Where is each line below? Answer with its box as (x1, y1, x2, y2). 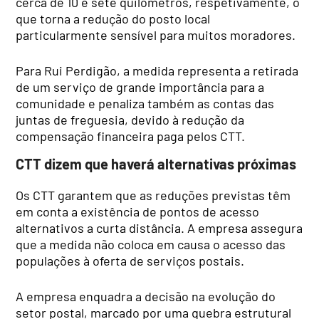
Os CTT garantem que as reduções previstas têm (16, 187, 291, 203)
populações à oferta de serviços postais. (16, 252, 245, 268)
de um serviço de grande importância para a (16, 78, 265, 95)
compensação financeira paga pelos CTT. (16, 127, 246, 144)
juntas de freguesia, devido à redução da (16, 111, 245, 127)
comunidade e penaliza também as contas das (16, 95, 275, 111)
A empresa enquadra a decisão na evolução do (16, 288, 276, 304)
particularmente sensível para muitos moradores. (16, 26, 296, 43)
